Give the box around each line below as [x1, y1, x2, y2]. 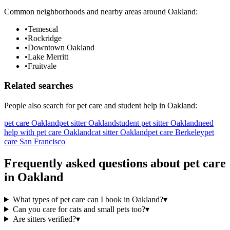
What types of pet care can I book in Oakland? [12, 195, 163, 204]
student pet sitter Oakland [116, 119, 198, 128]
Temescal [28, 24, 58, 33]
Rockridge [28, 33, 62, 43]
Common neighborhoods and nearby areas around [4, 7, 168, 16]
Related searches [4, 80, 73, 91]
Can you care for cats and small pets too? [12, 204, 145, 214]
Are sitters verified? [12, 214, 76, 223]
